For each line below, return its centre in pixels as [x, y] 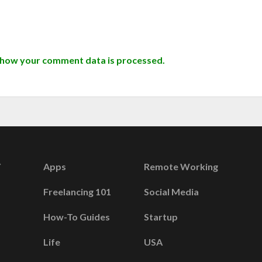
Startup [161, 217]
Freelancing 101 [77, 192]
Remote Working [181, 167]
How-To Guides [77, 217]
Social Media [171, 192]
